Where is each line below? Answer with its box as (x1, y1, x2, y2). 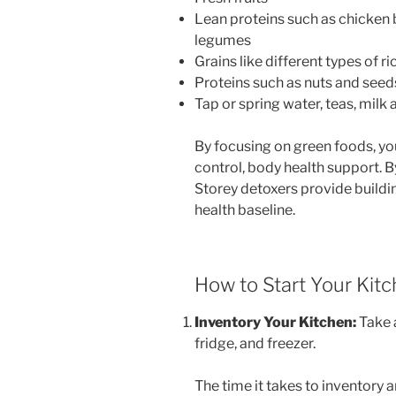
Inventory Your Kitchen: (194, 314, 356, 331)
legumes (194, 31, 251, 49)
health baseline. (194, 201, 295, 218)
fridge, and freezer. (194, 335, 316, 353)
